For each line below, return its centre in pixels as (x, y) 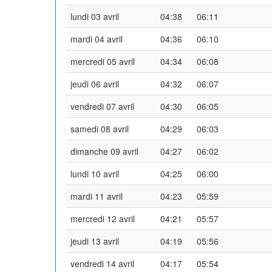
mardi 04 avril (97, 39)
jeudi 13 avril (95, 241)
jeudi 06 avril (95, 83)
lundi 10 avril (95, 173)
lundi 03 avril (95, 16)
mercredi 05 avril (103, 61)
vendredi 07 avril (102, 106)
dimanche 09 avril (104, 151)
